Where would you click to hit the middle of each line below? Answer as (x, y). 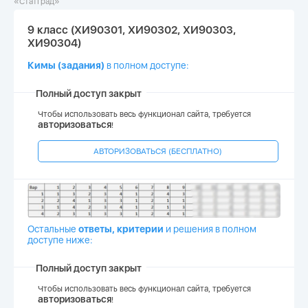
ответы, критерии (121, 229)
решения (193, 229)
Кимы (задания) (66, 65)
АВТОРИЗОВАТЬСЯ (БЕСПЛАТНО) (158, 151)
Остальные (52, 229)
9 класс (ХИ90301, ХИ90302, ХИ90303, (132, 30)
